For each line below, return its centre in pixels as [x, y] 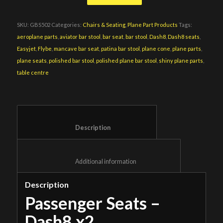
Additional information [153, 161]
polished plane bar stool [126, 60]
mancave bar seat [76, 48]
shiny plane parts [181, 60]
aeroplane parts [37, 36]
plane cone [156, 48]
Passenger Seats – [92, 203]
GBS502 [40, 24]
